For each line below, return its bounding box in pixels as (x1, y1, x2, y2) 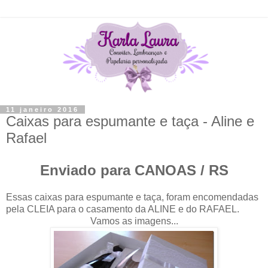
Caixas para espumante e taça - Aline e (6, 113, 254, 129)
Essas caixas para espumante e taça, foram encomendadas (6, 191, 258, 202)
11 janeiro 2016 (6, 106, 79, 113)
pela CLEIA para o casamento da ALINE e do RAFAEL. (6, 203, 239, 214)
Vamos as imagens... (90, 215, 178, 226)
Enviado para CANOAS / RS (39, 162, 229, 178)
